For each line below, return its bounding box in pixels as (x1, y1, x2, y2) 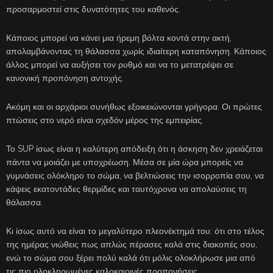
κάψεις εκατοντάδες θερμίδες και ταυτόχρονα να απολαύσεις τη (6, 184, 247, 194)
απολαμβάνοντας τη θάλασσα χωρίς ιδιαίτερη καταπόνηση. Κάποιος (6, 46, 266, 57)
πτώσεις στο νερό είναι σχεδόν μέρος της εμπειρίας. (6, 115, 204, 126)
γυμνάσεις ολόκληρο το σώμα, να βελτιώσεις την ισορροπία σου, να (6, 171, 264, 181)
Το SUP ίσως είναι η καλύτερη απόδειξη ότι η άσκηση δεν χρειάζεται (6, 144, 263, 154)
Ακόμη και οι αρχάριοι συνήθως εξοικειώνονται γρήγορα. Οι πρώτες (6, 102, 262, 112)
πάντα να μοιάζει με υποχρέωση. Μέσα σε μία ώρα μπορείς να (6, 157, 243, 168)
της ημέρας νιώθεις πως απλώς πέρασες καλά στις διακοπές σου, (6, 239, 257, 250)
